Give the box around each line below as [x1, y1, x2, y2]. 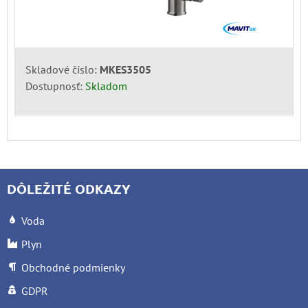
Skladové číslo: [25, 62, 100, 76]
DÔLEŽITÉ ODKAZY [7, 179, 131, 197]
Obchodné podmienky [21, 260, 125, 274]
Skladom [85, 78, 127, 93]
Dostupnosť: [25, 78, 85, 93]
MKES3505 [100, 62, 151, 76]
